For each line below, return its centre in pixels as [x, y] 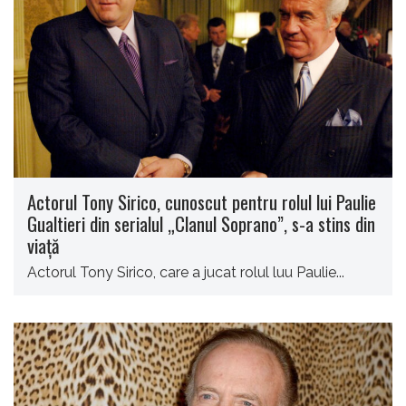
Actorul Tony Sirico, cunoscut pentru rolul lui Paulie [202, 201]
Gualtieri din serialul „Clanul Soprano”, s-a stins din [201, 223]
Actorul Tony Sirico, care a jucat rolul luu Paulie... [186, 272]
